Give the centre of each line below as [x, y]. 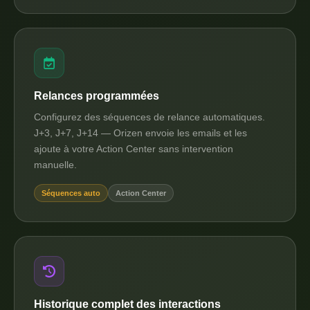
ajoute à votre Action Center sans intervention [134, 149]
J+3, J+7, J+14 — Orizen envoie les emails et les [140, 133]
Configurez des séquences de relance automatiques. [149, 117]
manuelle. [55, 165]
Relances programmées [97, 96]
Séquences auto [71, 193]
